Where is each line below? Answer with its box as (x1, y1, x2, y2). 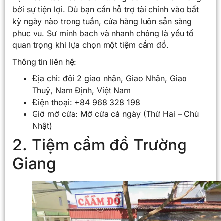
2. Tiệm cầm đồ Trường (12, 135, 187, 154)
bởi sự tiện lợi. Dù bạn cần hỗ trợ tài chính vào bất (12, 4, 199, 14)
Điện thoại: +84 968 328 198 (32, 97, 140, 107)
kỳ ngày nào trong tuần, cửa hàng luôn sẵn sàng (12, 16, 192, 26)
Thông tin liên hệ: (12, 57, 76, 67)
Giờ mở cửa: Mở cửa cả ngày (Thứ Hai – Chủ (32, 109, 199, 119)
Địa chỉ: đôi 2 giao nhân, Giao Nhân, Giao (32, 74, 187, 83)
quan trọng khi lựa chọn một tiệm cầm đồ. (12, 40, 169, 50)
